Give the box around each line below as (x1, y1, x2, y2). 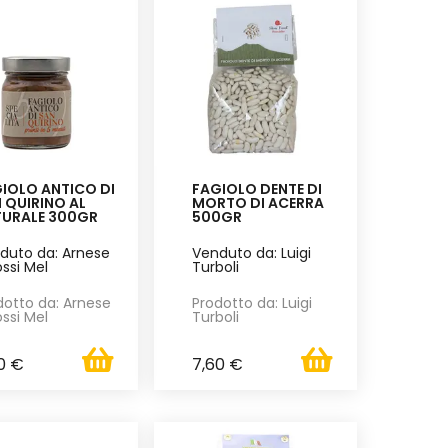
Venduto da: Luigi (191, 242, 311, 263)
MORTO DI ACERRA (191, 192, 324, 213)
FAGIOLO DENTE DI (191, 178, 322, 199)
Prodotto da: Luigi (191, 293, 312, 314)
